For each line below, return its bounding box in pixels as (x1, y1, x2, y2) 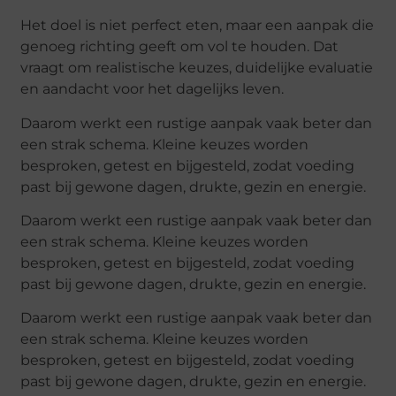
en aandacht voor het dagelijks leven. (20, 80, 285, 98)
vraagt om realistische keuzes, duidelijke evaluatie (20, 59, 374, 77)
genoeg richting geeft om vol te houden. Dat (20, 38, 339, 56)
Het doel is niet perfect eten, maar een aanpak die (20, 17, 375, 34)
